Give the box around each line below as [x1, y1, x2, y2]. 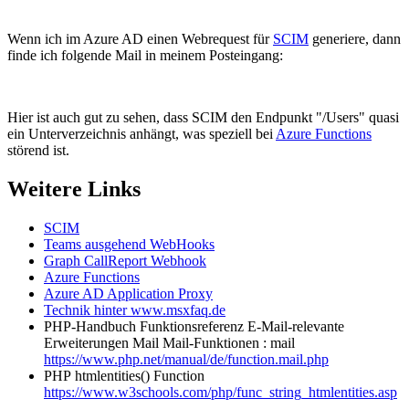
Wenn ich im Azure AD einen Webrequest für [7, 30, 273, 47]
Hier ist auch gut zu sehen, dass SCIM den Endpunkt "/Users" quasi [7, 109, 399, 125]
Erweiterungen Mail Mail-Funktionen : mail [44, 334, 295, 351]
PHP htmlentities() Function [44, 367, 204, 383]
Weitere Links [7, 176, 141, 201]
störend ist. [7, 142, 69, 158]
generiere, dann [309, 30, 401, 47]
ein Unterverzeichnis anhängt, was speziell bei [7, 125, 276, 142]
